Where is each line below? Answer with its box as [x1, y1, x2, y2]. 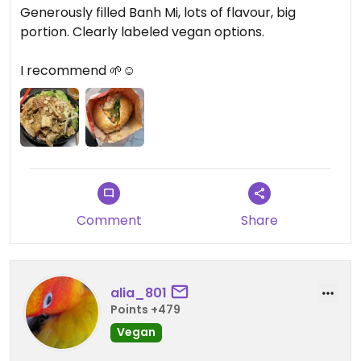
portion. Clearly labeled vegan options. [20, 22, 268, 41]
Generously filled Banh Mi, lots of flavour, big [20, 2, 296, 22]
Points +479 [110, 301, 180, 317]
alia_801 [110, 283, 167, 302]
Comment [76, 211, 142, 230]
